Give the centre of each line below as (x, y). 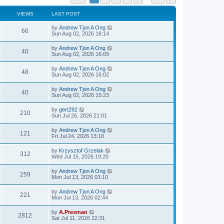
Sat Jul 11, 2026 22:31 (78, 218)
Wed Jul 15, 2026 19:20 (80, 156)
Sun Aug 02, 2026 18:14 (80, 33)
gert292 (68, 109)
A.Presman (73, 212)
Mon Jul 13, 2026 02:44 (80, 197)
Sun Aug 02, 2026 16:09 (80, 54)
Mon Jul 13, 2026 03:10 (80, 177)
